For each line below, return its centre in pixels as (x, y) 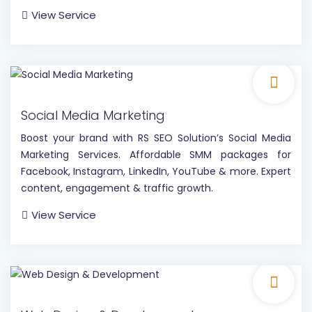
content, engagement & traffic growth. (117, 188)
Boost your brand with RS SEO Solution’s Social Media (156, 138)
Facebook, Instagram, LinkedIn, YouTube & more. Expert (156, 172)
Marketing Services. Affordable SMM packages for (156, 155)
